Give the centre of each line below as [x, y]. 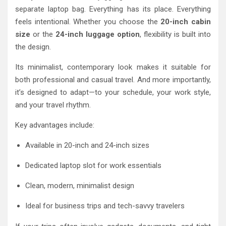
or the [43, 35]
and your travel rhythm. [53, 105]
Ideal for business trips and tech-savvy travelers [105, 206]
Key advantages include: [55, 125]
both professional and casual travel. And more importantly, [113, 80]
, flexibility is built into [175, 35]
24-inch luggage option [98, 35]
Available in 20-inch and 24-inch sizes [87, 146]
